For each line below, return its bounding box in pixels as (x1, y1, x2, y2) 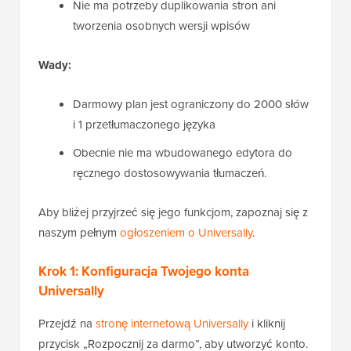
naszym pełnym (38, 224, 120, 241)
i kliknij (248, 315, 285, 332)
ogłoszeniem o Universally (120, 224, 252, 241)
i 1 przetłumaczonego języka (73, 116, 215, 133)
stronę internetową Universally (96, 315, 248, 332)
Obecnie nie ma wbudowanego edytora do (73, 144, 292, 161)
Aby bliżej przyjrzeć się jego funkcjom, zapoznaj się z (38, 204, 308, 221)
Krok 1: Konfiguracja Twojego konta (38, 262, 249, 281)
